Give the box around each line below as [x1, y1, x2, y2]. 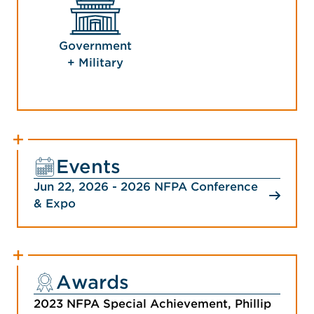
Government [58, 39, 132, 53]
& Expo [34, 197, 76, 211]
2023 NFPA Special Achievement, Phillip [34, 297, 271, 311]
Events [56, 156, 121, 178]
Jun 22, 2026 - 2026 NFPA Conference [34, 180, 258, 194]
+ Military [67, 56, 123, 70]
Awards [56, 271, 129, 294]
